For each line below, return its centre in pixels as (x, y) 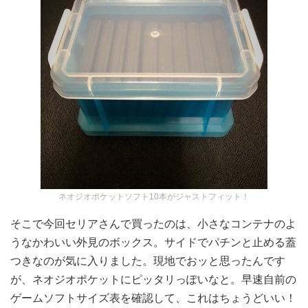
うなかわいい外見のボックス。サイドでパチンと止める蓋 (153, 242)
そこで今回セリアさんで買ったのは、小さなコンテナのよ (153, 224)
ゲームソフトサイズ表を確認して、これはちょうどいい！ (153, 298)
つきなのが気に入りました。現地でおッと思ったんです (148, 261)
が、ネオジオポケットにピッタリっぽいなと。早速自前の (153, 279)
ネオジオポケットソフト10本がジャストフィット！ (154, 197)
